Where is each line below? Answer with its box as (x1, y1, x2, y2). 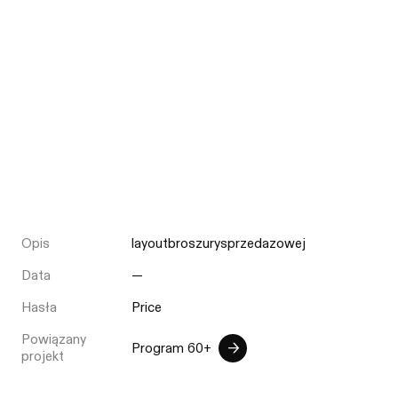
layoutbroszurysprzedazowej (131, 235, 306, 253)
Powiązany (21, 330, 87, 349)
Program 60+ (131, 338, 211, 357)
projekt (21, 347, 65, 366)
